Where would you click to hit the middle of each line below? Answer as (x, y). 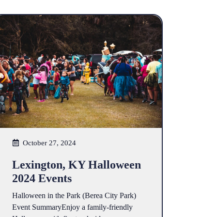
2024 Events (42, 178)
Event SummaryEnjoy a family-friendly (72, 207)
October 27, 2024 (50, 143)
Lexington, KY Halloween (76, 164)
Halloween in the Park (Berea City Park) (74, 195)
